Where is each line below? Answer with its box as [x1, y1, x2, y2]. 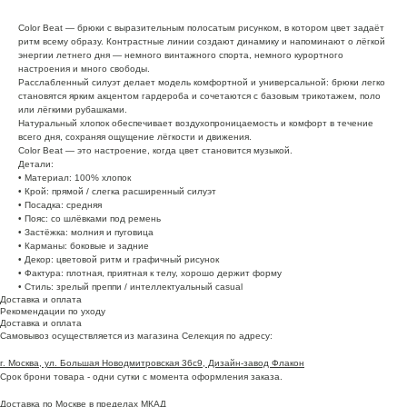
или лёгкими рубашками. [18, 104, 127, 114]
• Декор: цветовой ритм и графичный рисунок [18, 253, 219, 264]
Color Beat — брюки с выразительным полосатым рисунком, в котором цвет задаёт [18, 22, 384, 33]
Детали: [18, 158, 54, 169]
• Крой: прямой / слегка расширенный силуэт [18, 185, 216, 196]
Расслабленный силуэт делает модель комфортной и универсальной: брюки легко [18, 76, 385, 87]
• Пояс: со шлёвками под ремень [18, 213, 161, 223]
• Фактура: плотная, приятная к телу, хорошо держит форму [18, 267, 282, 278]
